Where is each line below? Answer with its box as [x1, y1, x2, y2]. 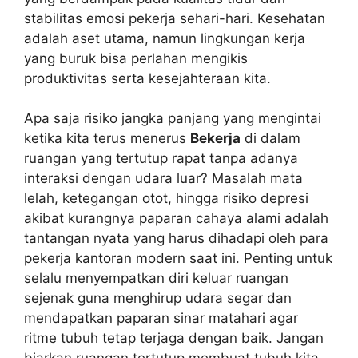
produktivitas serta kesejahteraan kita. [24, 70, 271, 86]
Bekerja [190, 130, 241, 147]
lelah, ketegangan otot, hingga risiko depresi [24, 190, 308, 207]
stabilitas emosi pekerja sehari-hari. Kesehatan [24, 10, 325, 26]
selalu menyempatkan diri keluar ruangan [24, 270, 288, 287]
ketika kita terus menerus [24, 130, 190, 147]
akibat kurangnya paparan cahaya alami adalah [24, 210, 328, 227]
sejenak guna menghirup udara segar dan [24, 290, 292, 307]
